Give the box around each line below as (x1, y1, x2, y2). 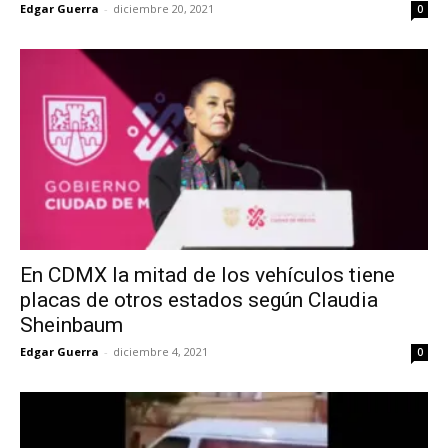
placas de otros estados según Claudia (20, 288, 378, 313)
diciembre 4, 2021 (113, 344, 208, 360)
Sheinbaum (20, 313, 123, 338)
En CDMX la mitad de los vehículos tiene (20, 263, 395, 288)
